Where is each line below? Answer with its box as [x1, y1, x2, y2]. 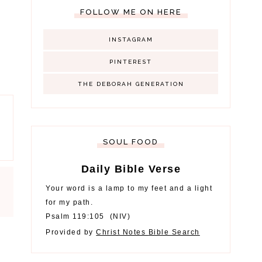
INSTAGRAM [108, 36, 153, 43]
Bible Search [148, 228, 200, 236]
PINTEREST [109, 58, 153, 65]
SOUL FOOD [103, 137, 159, 146]
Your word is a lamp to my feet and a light [46, 184, 213, 192]
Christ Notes [96, 228, 149, 236]
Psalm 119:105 [46, 212, 105, 220]
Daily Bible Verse [81, 163, 181, 175]
